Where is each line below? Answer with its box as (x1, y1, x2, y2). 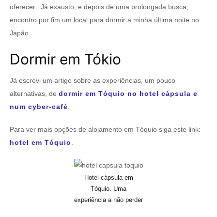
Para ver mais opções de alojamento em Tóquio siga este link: (10, 125, 201, 134)
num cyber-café (10, 103, 68, 111)
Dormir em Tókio (10, 50, 121, 68)
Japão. (10, 29, 31, 37)
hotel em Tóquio (10, 139, 71, 147)
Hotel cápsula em (84, 174, 133, 182)
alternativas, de (10, 90, 59, 98)
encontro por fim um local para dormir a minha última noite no (10, 16, 199, 24)
